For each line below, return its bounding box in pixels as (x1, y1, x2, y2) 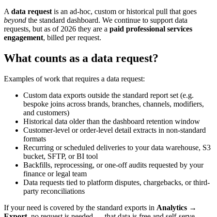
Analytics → (156, 203, 197, 212)
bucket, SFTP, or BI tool (23, 152, 98, 161)
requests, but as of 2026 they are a (4, 25, 109, 33)
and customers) (23, 108, 69, 117)
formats (23, 135, 46, 143)
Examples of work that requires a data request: (4, 75, 145, 83)
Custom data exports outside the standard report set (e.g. (23, 91, 194, 100)
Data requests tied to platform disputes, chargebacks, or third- (23, 178, 210, 187)
